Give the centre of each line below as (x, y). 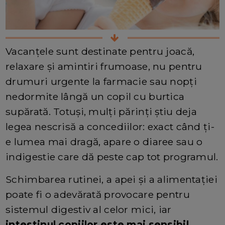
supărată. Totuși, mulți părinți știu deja (101, 112)
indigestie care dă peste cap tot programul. (112, 157)
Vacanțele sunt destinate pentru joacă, (100, 51)
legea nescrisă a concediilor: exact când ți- (110, 127)
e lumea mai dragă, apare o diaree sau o (104, 142)
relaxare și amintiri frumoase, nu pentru (104, 67)
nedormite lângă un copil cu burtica (95, 97)
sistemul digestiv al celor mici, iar (89, 210)
